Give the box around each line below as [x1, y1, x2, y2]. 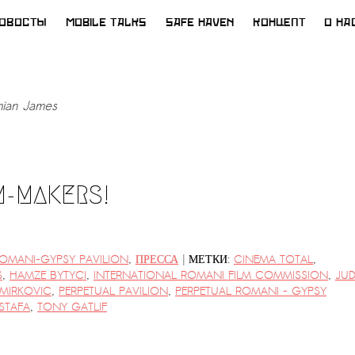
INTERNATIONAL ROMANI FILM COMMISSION [94, 267, 328, 284]
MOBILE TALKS [66, 17, 147, 28]
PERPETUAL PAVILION [59, 283, 168, 300]
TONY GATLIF [37, 299, 107, 315]
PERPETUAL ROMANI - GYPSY [175, 283, 326, 300]
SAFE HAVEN [166, 17, 234, 28]
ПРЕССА [136, 251, 178, 268]
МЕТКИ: [189, 251, 230, 268]
